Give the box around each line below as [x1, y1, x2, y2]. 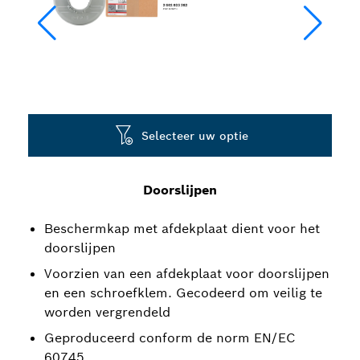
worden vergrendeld [44, 304, 170, 321]
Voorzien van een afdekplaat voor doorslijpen [44, 265, 329, 282]
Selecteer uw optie [141, 128, 248, 143]
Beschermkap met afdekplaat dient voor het [44, 220, 320, 237]
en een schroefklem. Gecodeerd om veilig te [44, 284, 322, 301]
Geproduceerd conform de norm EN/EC [44, 329, 296, 346]
